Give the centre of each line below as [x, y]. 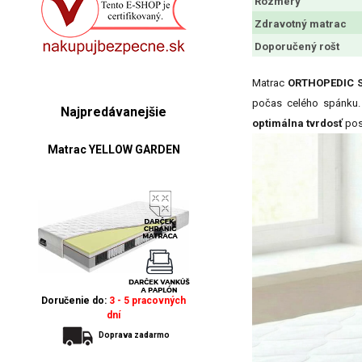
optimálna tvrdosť [297, 124]
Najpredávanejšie [114, 112]
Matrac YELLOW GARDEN [114, 149]
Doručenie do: [75, 300]
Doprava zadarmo [134, 335]
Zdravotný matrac [301, 24]
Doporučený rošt [297, 47]
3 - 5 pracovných [147, 300]
